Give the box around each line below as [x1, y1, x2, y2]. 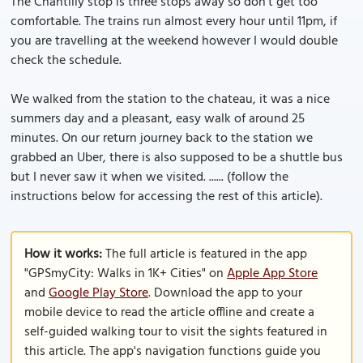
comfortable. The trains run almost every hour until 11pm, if [11, 11, 337, 32]
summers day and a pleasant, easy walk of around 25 [11, 109, 305, 130]
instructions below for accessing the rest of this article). [11, 186, 322, 207]
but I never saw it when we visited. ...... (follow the [11, 167, 288, 188]
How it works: [24, 244, 102, 265]
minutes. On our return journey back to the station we [11, 128, 313, 149]
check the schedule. [11, 50, 122, 71]
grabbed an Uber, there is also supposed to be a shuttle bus [11, 147, 343, 169]
